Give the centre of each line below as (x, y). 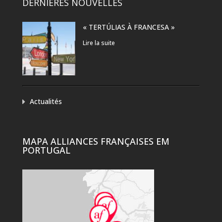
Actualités (46, 102)
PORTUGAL (46, 150)
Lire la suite (99, 43)
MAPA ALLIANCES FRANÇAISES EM (96, 141)
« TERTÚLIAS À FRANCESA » (129, 27)
